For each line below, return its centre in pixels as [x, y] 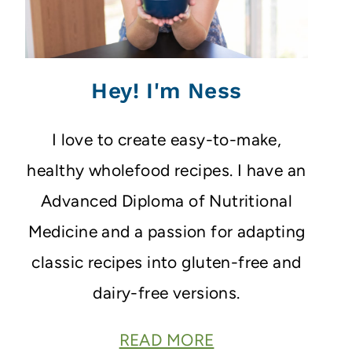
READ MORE [167, 339]
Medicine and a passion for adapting [167, 231]
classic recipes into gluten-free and [167, 262]
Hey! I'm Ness [167, 90]
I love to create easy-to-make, [167, 139]
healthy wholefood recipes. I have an [167, 170]
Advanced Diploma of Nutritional [167, 200]
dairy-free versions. [167, 292]
